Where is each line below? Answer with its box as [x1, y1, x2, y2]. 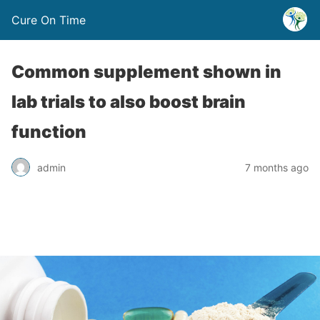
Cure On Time [11, 13, 86, 27]
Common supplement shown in [11, 61, 281, 82]
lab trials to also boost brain [11, 91, 246, 112]
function [11, 121, 86, 142]
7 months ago [245, 161, 309, 174]
